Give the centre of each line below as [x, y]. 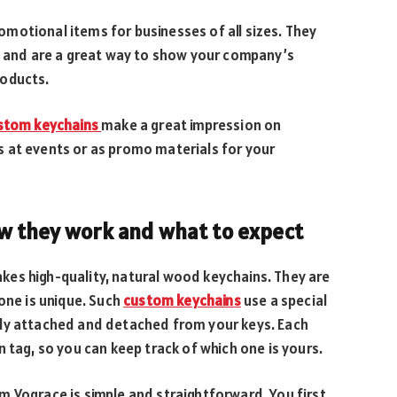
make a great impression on [191, 125]
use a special [284, 300]
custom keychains [182, 300]
